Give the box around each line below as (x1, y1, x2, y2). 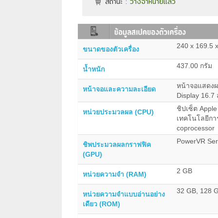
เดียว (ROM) (83, 200, 120, 208)
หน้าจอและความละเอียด (83, 85, 156, 93)
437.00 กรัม (177, 61, 212, 70)
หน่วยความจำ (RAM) (83, 170, 146, 178)
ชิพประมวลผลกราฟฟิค (83, 140, 151, 148)
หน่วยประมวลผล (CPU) (83, 108, 154, 116)
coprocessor (177, 124, 215, 132)
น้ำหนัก (83, 65, 105, 73)
